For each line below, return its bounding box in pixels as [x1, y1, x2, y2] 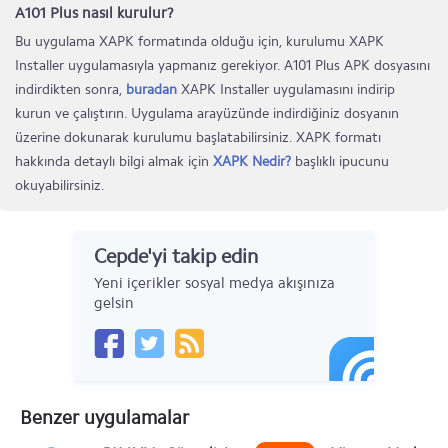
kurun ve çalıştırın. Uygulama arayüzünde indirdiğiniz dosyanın [15, 105, 399, 122]
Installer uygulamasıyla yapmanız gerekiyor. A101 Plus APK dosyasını [15, 57, 430, 74]
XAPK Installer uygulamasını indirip [177, 81, 395, 98]
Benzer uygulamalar [20, 406, 189, 429]
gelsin [94, 294, 134, 312]
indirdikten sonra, [15, 81, 126, 98]
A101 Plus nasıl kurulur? [15, 4, 174, 22]
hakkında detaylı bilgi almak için [15, 153, 213, 170]
